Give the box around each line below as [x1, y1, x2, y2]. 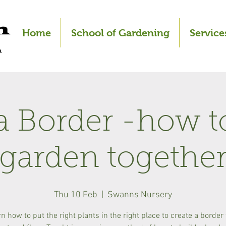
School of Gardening [71, 27, 169, 38]
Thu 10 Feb [54, 190, 97, 200]
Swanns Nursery [107, 190, 172, 200]
